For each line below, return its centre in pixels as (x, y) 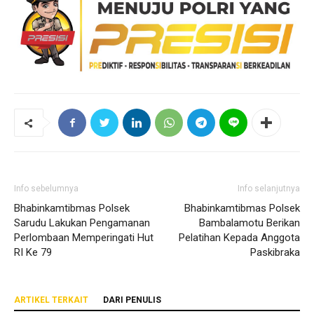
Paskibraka (275, 253)
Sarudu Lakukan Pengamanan (82, 223)
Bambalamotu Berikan (250, 223)
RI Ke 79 (33, 253)
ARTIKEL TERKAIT (51, 300)
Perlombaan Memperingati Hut (84, 238)
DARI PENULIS (132, 300)
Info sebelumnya (46, 189)
